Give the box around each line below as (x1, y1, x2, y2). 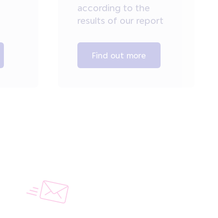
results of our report (77, 15, 163, 26)
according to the (77, 2, 150, 13)
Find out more (91, 50, 146, 60)
